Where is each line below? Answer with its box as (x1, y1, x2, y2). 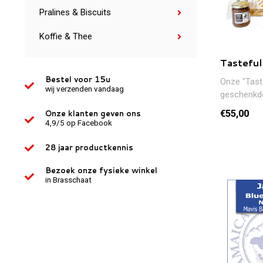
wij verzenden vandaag (45, 84, 124, 93)
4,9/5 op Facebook (45, 118, 112, 127)
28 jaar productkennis (45, 142, 133, 153)
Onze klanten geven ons (45, 108, 141, 119)
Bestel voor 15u (45, 74, 110, 85)
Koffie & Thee (39, 31, 92, 42)
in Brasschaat (45, 175, 92, 184)
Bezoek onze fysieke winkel (45, 165, 157, 176)
